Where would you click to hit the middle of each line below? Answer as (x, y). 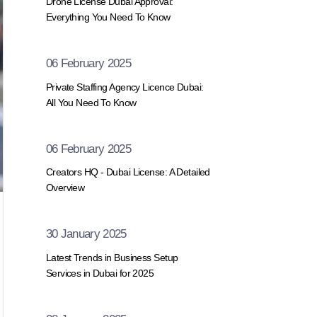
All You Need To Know (91, 102)
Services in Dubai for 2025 (100, 273)
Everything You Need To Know (108, 17)
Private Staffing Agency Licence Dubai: (125, 87)
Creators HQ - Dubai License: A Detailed (128, 172)
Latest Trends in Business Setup (112, 257)
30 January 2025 (86, 234)
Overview (65, 188)
